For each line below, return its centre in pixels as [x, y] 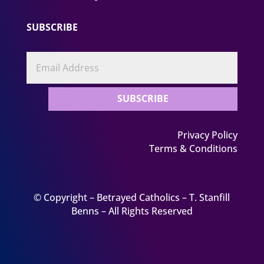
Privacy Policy [208, 135]
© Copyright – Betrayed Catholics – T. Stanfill [132, 198]
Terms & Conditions [194, 149]
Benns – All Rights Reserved [132, 211]
